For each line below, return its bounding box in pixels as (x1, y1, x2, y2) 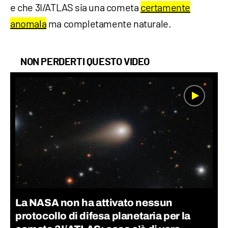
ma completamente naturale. (46, 17, 172, 30)
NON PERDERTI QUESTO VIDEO (20, 56, 150, 67)
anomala (10, 17, 47, 30)
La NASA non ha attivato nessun (15, 196, 173, 208)
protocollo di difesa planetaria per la (15, 210, 190, 221)
